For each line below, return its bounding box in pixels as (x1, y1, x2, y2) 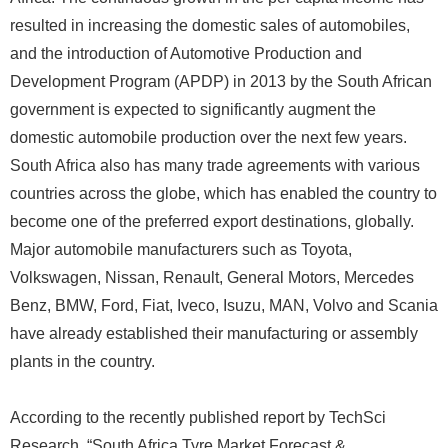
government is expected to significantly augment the (10, 101, 376, 118)
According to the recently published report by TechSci (10, 409, 386, 426)
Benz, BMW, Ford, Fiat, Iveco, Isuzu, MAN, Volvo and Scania (10, 297, 438, 314)
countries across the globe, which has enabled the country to (10, 185, 437, 202)
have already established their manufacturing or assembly (10, 325, 418, 342)
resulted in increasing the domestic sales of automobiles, (10, 17, 410, 34)
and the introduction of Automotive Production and (10, 45, 362, 62)
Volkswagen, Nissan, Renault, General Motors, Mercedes (10, 269, 414, 286)
